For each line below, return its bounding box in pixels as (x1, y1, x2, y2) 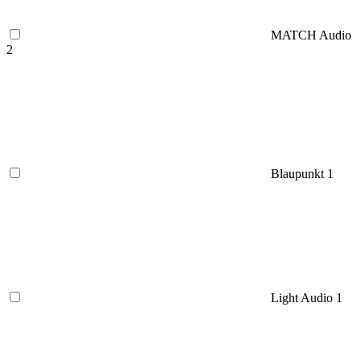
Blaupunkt (271, 166, 327, 180)
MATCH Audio (271, 27, 351, 42)
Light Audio (271, 290, 336, 305)
